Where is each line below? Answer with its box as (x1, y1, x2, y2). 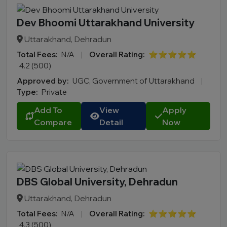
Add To (34, 105, 62, 116)
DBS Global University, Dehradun (17, 175, 178, 188)
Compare (34, 117, 72, 128)
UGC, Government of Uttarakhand (72, 76, 196, 86)
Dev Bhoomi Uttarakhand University (17, 16, 195, 29)
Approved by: (17, 76, 68, 86)
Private (42, 87, 67, 97)
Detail (99, 117, 124, 128)
